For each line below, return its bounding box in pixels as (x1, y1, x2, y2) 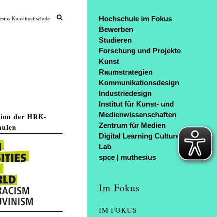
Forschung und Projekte (99, 46, 181, 55)
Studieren (99, 36, 132, 44)
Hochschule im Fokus (99, 15, 172, 23)
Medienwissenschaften (99, 110, 177, 119)
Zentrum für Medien (99, 121, 166, 129)
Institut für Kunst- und (99, 100, 174, 108)
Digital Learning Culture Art (99, 132, 192, 140)
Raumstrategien (99, 68, 153, 76)
